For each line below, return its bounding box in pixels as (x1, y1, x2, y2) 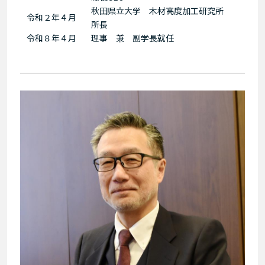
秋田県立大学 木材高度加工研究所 (91, 4, 232, 17)
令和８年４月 (26, 31, 76, 44)
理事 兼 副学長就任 (91, 31, 174, 44)
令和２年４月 (26, 11, 76, 23)
